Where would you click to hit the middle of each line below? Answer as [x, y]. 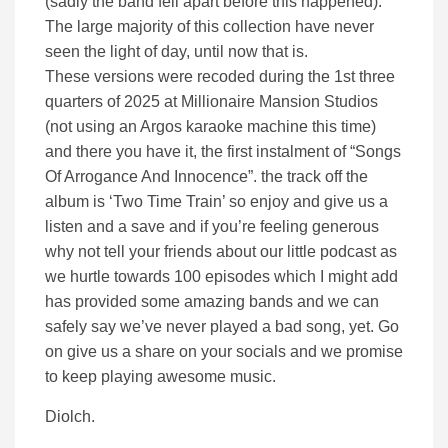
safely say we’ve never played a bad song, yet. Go [222, 327]
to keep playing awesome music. [160, 377]
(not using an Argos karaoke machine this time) [210, 127]
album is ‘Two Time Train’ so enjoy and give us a [216, 202]
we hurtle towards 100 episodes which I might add [221, 277]
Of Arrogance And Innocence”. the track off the [206, 177]
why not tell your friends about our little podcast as [221, 252]
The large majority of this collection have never [209, 27]
